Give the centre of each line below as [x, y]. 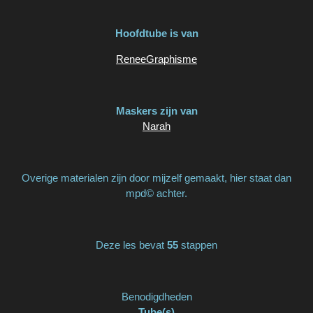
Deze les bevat [131, 245]
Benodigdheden [156, 297]
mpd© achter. [156, 194]
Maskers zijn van [156, 111]
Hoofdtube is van [156, 34]
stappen [198, 245]
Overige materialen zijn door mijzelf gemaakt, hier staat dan [156, 178]
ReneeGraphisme [156, 59]
